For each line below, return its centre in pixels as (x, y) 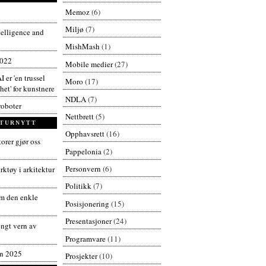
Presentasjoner (88, 221)
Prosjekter (81, 256)
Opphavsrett (85, 134)
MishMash (82, 47)
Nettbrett (79, 116)
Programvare (85, 238)
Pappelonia (83, 151)
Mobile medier (89, 64)
